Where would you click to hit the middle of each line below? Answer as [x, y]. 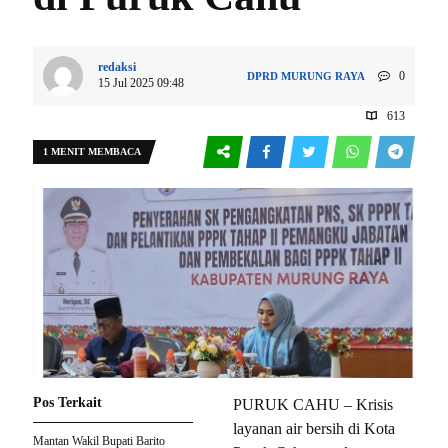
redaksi [117, 67]
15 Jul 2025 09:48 [141, 83]
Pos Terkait [67, 403]
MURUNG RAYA [323, 76]
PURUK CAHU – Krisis [313, 405]
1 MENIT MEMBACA [92, 151]
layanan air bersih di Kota [314, 429]
